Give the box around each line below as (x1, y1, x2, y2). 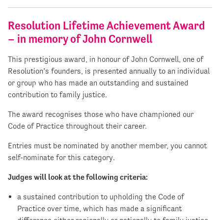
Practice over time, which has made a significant (17, 203, 182, 213)
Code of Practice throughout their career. (8, 121, 147, 131)
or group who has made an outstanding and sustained (8, 78, 189, 87)
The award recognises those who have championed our (8, 109, 193, 119)
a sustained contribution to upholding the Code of (17, 192, 185, 201)
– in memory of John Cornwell (8, 32, 152, 45)
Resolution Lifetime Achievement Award (8, 19, 205, 32)
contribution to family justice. (8, 89, 107, 99)
